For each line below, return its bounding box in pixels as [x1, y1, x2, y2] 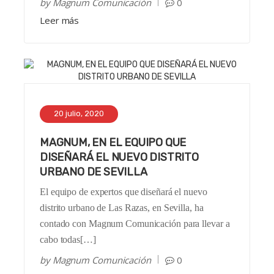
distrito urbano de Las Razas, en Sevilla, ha [40, 202, 204, 213]
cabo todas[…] [40, 234, 96, 245]
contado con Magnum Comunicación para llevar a [40, 218, 230, 229]
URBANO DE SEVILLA [40, 165, 147, 179]
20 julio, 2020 [54, 109, 104, 119]
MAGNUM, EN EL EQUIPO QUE [40, 136, 187, 150]
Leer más [40, 14, 80, 27]
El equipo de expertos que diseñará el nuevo [40, 187, 207, 198]
